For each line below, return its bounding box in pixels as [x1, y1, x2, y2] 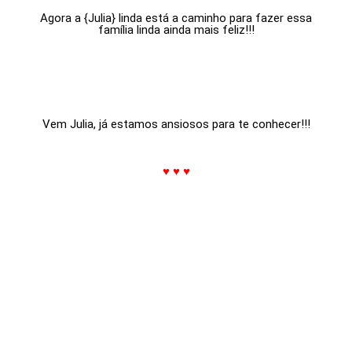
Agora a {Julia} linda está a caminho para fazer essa [40, 10, 312, 25]
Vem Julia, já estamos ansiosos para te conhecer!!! [42, 116, 310, 131]
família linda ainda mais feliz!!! [97, 22, 255, 37]
